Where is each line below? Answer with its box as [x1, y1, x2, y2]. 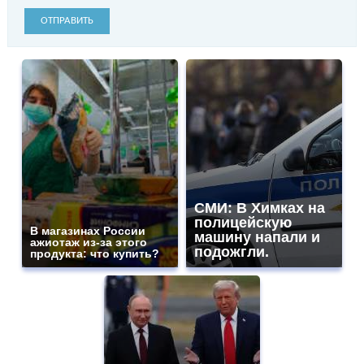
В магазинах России [30, 223, 145, 237]
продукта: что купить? [30, 246, 159, 260]
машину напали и [194, 228, 320, 245]
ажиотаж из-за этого [30, 235, 147, 249]
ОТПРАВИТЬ [41, 15, 93, 26]
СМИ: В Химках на [194, 199, 325, 216]
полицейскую [194, 214, 292, 231]
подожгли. [194, 243, 269, 260]
